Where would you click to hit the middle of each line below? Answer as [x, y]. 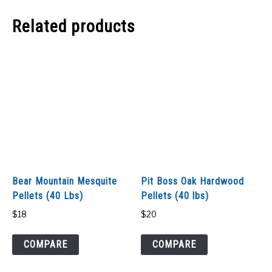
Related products [74, 27]
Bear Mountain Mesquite [65, 181]
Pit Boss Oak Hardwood [193, 181]
